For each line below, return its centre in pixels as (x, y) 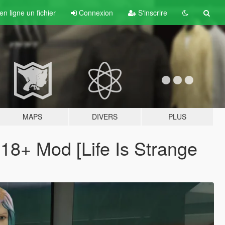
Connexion (96, 13)
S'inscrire (151, 13)
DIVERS (105, 117)
